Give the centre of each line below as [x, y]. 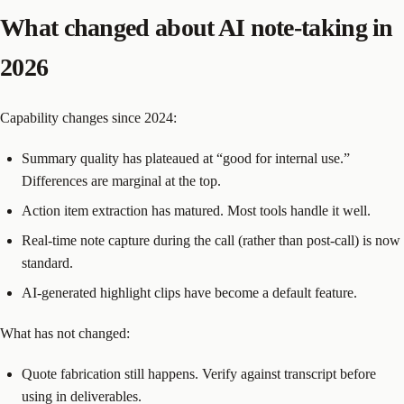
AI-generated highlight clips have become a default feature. [189, 293]
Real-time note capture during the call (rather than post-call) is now [211, 241]
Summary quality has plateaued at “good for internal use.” [186, 159]
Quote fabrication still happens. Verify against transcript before [199, 374]
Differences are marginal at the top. [121, 181]
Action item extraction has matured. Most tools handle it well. [196, 211]
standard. [47, 263]
